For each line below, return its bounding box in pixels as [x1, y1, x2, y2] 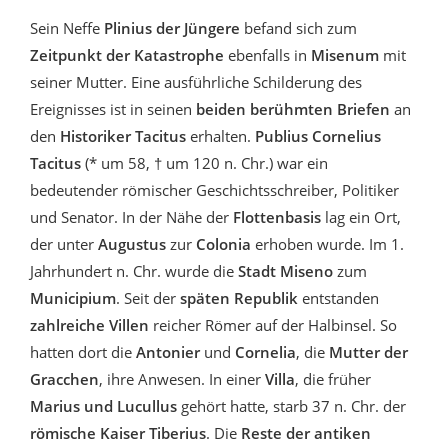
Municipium [30, 287, 116, 308]
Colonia [196, 233, 251, 254]
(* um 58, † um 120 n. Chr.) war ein [81, 152, 328, 173]
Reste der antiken [241, 422, 371, 443]
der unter [30, 233, 94, 254]
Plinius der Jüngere [104, 17, 240, 38]
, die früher [295, 368, 371, 389]
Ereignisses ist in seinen [30, 98, 196, 119]
